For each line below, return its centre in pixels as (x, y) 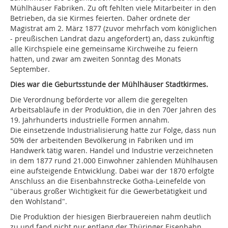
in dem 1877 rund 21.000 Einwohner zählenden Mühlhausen (114, 161)
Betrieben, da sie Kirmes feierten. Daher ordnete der (100, 18)
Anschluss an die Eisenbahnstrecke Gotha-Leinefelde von (108, 181)
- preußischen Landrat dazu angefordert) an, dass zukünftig (112, 39)
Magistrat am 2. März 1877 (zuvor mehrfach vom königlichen (113, 28)
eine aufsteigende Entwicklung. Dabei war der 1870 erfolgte (112, 171)
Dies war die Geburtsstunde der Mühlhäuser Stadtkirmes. (109, 84)
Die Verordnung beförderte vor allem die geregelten (99, 100)
